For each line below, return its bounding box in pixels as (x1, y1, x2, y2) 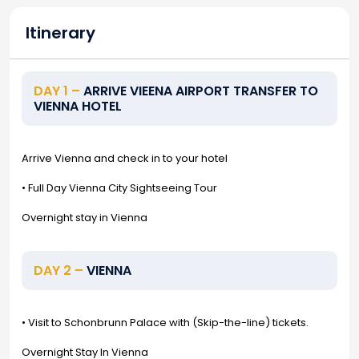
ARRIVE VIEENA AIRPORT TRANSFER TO (80, 82, 318, 100)
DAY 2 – (34, 261, 83, 280)
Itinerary (26, 22, 95, 44)
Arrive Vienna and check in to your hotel (22, 151, 228, 166)
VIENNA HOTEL (34, 97, 122, 115)
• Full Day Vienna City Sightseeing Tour (22, 180, 217, 196)
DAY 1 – (34, 82, 80, 100)
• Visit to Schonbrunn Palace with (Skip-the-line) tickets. (22, 315, 309, 330)
